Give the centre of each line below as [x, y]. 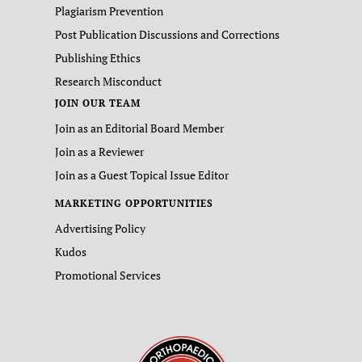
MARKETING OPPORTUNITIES [135, 203]
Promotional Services [108, 275]
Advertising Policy [100, 228]
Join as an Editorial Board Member [139, 128]
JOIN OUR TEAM [98, 103]
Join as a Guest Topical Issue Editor [142, 175]
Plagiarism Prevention [109, 11]
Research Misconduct [108, 81]
